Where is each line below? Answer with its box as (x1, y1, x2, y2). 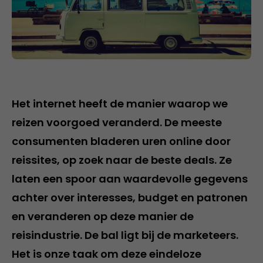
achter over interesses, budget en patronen (12, 190, 248, 205)
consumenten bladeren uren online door (12, 134, 231, 149)
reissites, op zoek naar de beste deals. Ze (12, 153, 232, 167)
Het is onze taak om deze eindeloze (12, 247, 201, 261)
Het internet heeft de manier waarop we (12, 96, 228, 111)
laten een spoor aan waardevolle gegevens (12, 171, 248, 186)
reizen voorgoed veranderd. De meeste (12, 115, 222, 130)
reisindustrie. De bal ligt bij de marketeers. (12, 228, 238, 242)
